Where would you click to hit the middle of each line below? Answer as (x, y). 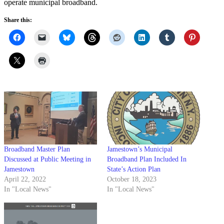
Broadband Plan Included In (147, 159)
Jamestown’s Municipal (140, 149)
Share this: (18, 20)
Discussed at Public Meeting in (47, 159)
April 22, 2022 (25, 179)
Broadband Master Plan (37, 149)
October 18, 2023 (132, 179)
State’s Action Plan (134, 169)
